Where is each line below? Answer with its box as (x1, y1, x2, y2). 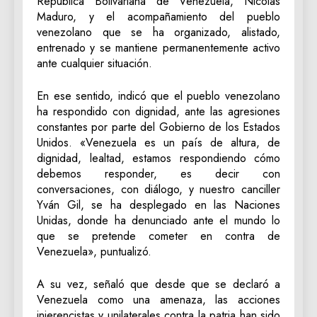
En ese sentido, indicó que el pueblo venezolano (37, 88, 280, 105)
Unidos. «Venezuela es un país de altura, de (37, 134, 280, 151)
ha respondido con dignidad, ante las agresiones (37, 103, 280, 120)
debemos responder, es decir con (37, 166, 280, 183)
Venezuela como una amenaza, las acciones (37, 292, 280, 309)
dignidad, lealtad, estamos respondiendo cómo (37, 150, 280, 167)
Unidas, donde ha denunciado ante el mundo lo (37, 212, 280, 229)
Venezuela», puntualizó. (37, 243, 151, 260)
